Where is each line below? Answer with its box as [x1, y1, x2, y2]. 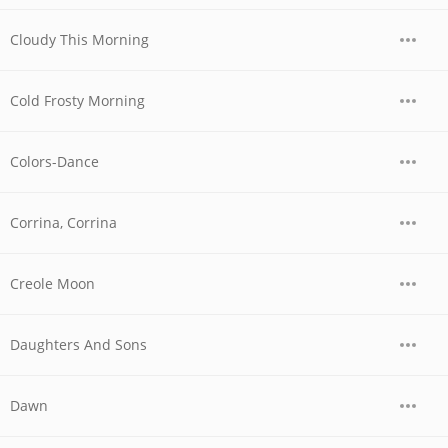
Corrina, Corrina [10, 213, 117, 232]
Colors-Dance [10, 152, 99, 171]
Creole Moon [10, 274, 95, 293]
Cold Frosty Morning [10, 91, 145, 110]
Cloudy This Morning [10, 30, 149, 49]
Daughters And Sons [10, 335, 147, 354]
